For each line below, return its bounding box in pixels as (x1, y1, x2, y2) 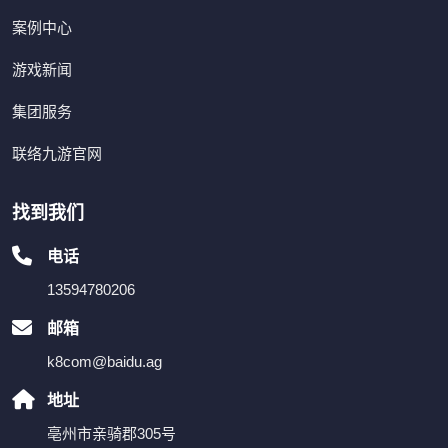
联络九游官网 (12, 145, 102, 163)
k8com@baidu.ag (47, 353, 162, 371)
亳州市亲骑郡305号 (47, 425, 176, 443)
